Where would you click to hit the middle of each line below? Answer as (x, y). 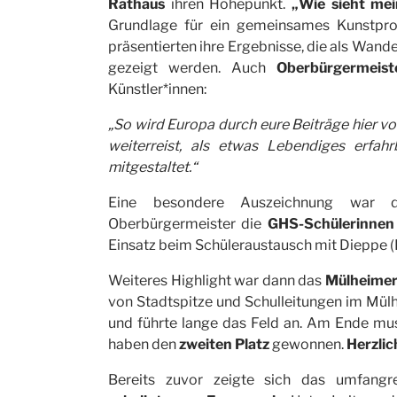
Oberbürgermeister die (188, 224)
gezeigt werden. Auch (192, 68)
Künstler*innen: (157, 89)
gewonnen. (308, 344)
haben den (144, 344)
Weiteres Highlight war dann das (217, 280)
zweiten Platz (224, 344)
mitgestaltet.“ (152, 167)
